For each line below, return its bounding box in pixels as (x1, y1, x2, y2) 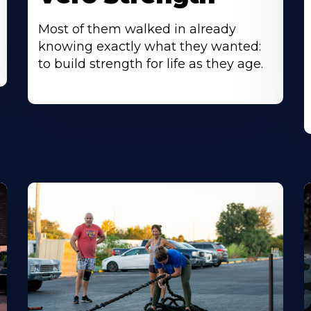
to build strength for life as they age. (38, 56, 264, 72)
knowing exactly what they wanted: (38, 39, 262, 55)
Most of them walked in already (38, 22, 237, 37)
